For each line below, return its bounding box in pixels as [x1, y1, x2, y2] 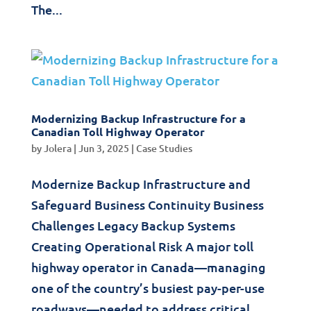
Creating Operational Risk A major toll [31, 238, 253, 254]
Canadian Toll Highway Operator [31, 124, 205, 139]
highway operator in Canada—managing [31, 259, 266, 275]
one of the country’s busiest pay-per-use [31, 280, 264, 296]
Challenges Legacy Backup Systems [31, 217, 235, 233]
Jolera [43, 142, 72, 155]
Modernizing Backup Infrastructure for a [31, 111, 246, 126]
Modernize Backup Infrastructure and [31, 176, 251, 192]
